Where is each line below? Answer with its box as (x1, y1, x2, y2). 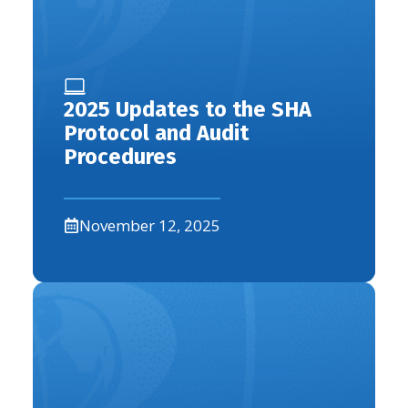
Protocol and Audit (64, 119, 249, 146)
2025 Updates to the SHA (64, 96, 311, 122)
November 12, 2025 (79, 214, 220, 236)
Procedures (64, 143, 177, 169)
